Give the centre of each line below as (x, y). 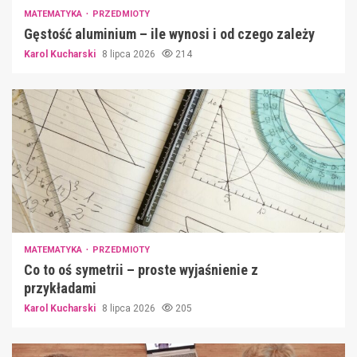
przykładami (60, 288)
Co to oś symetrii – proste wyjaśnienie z (141, 269)
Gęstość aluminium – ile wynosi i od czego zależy (169, 33)
